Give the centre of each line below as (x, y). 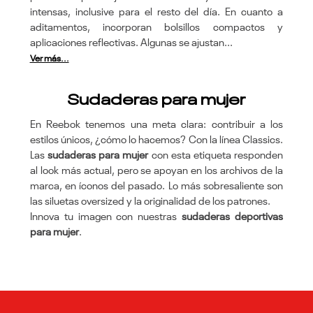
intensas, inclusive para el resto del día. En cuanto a (156, 12)
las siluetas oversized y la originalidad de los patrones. (150, 201)
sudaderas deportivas (233, 217)
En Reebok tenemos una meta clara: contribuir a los (156, 124)
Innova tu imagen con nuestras (106, 217)
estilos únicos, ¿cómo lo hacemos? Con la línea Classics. (156, 140)
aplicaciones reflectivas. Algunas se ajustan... (131, 43)
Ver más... (49, 59)
